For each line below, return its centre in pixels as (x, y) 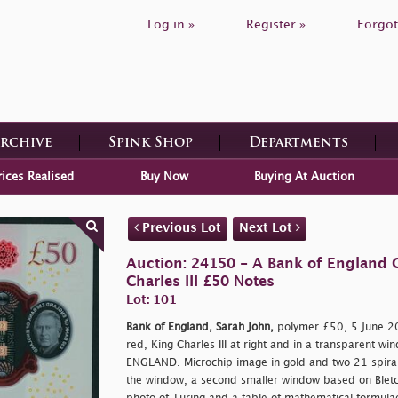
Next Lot (267, 227)
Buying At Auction (304, 176)
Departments (298, 143)
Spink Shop (150, 143)
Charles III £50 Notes (200, 282)
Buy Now (164, 176)
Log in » (171, 24)
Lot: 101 (151, 299)
